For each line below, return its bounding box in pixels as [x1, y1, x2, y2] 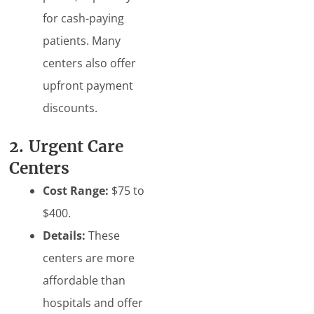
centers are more [43, 250, 135, 266]
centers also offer [43, 55, 137, 71]
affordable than [43, 272, 126, 288]
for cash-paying [43, 10, 125, 26]
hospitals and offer [43, 294, 144, 310]
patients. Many [43, 32, 121, 48]
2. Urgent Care [9, 136, 124, 156]
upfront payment [43, 77, 134, 93]
